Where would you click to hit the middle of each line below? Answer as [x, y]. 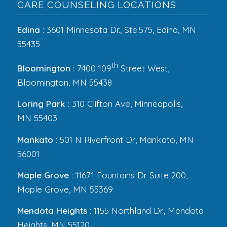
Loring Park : [43, 104]
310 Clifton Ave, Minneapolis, [126, 104]
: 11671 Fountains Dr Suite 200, [128, 175]
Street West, [143, 68]
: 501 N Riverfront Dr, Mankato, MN [123, 139]
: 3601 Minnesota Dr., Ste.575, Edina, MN [118, 29]
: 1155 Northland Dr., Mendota [145, 211]
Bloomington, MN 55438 [64, 82]
